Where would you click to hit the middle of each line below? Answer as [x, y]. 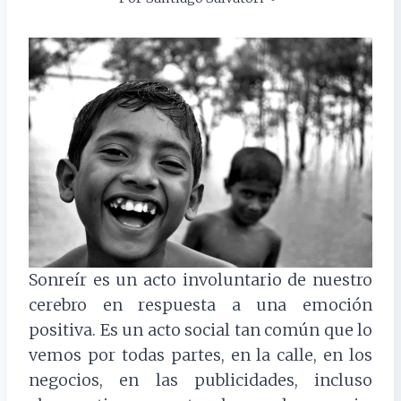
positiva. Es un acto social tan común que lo [200, 330]
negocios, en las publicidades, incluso [200, 380]
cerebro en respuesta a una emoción [200, 305]
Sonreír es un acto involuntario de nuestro [200, 280]
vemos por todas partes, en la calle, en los [200, 355]
